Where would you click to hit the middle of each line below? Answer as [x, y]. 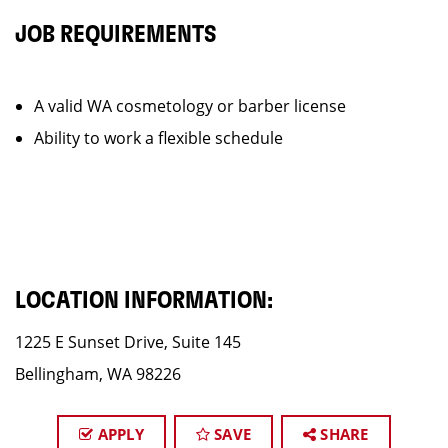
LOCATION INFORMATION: [144, 301]
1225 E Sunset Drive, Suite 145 [128, 342]
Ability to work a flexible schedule [158, 138]
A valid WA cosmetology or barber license [190, 106]
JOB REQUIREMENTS [116, 35]
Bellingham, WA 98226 [98, 374]
